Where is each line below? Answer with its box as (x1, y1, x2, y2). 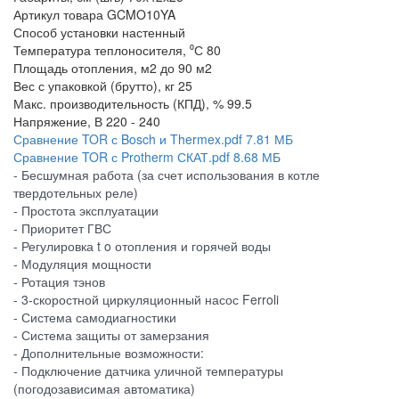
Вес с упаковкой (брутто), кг (13, 77, 175, 95)
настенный (122, 23, 185, 42)
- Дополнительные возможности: (13, 344, 204, 362)
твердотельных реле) (13, 183, 138, 202)
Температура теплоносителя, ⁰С (13, 41, 203, 60)
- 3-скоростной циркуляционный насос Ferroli (13, 290, 279, 309)
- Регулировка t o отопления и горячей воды (13, 237, 271, 256)
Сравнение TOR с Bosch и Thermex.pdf (13, 130, 242, 149)
